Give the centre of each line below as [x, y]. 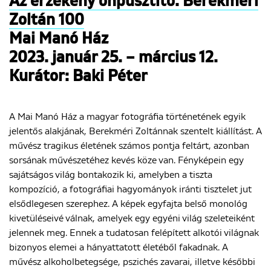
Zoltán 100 [47, 21]
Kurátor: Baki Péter [78, 77]
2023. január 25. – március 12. [113, 58]
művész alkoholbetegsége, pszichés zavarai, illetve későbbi [132, 262]
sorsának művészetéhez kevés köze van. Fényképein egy [126, 161]
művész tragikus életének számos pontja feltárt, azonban [129, 146]
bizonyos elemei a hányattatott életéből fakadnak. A [119, 248]
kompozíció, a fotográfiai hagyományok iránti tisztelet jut [130, 190]
